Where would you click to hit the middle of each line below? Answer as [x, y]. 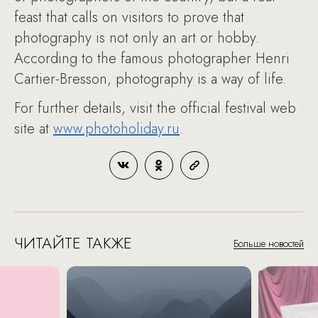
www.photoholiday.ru [116, 129]
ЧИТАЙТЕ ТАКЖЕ [73, 243]
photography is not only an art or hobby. [137, 38]
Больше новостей [269, 243]
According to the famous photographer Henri [152, 59]
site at [34, 129]
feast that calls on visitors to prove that [129, 17]
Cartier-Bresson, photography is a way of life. [150, 79]
